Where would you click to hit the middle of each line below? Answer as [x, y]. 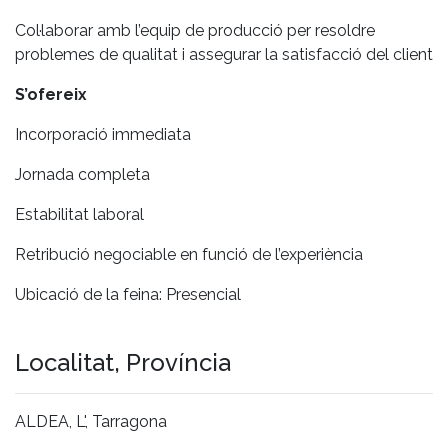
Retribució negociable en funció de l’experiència [189, 254]
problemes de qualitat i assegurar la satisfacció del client [224, 54]
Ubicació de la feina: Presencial [128, 294]
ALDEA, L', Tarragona [91, 421]
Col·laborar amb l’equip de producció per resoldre [195, 30]
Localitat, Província [123, 362]
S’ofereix [51, 94]
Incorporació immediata [103, 134]
